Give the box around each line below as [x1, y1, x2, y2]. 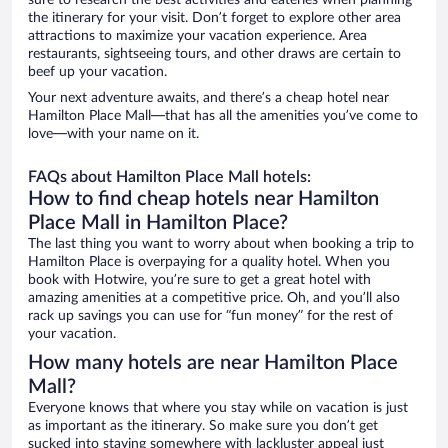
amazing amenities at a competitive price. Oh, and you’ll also [28, 291, 400, 306]
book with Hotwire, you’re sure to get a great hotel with [28, 273, 371, 288]
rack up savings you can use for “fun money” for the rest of [28, 309, 393, 324]
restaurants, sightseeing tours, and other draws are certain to [28, 47, 401, 62]
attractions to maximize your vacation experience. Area [28, 29, 367, 44]
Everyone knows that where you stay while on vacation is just [28, 401, 408, 416]
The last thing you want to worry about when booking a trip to [28, 237, 414, 252]
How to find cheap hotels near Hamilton [28, 189, 379, 210]
